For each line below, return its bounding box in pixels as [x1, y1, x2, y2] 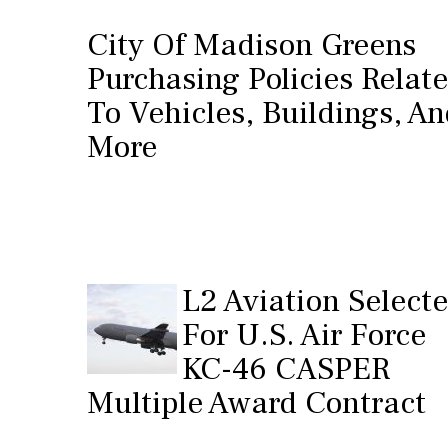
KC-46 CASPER [182, 348, 390, 390]
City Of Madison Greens [87, 24, 416, 66]
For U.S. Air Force [182, 314, 426, 356]
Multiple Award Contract [87, 382, 426, 424]
